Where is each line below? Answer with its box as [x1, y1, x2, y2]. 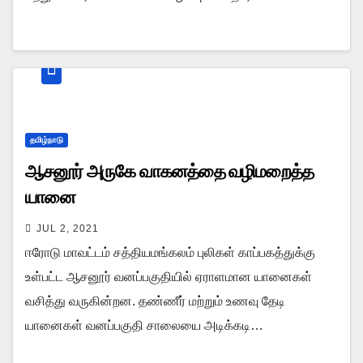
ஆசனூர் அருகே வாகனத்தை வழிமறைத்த [25, 160, 314, 182]
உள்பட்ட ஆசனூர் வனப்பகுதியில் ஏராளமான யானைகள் [25, 269, 312, 284]
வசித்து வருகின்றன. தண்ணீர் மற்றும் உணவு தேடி [25, 293, 285, 308]
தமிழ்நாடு [30, 135, 63, 144]
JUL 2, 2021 [36, 222, 99, 234]
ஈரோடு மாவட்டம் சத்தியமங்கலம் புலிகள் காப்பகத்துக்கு [25, 245, 315, 259]
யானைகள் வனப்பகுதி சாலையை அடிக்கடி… [25, 318, 263, 332]
